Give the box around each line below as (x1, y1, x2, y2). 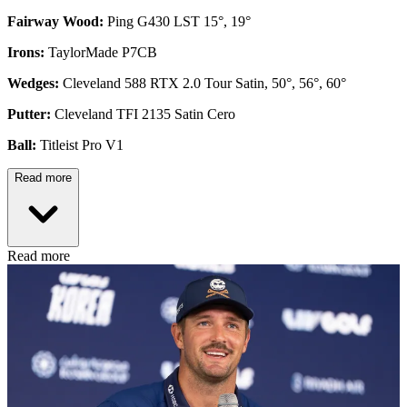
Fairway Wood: (7, 13, 104, 29)
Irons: (7, 44, 45, 60)
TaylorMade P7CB (45, 44, 157, 60)
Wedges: (7, 74, 59, 91)
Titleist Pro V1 (36, 136, 124, 153)
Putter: (7, 105, 51, 122)
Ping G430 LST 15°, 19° (104, 13, 251, 29)
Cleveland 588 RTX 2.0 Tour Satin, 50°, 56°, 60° (59, 74, 346, 91)
